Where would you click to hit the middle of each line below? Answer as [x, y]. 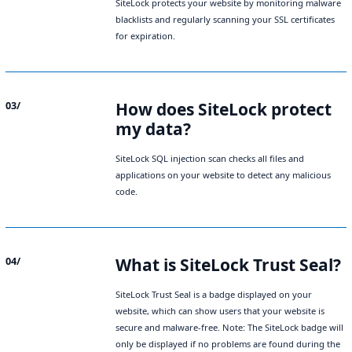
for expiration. [145, 36]
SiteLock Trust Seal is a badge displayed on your [214, 295]
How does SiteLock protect [224, 110]
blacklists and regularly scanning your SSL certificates [225, 20]
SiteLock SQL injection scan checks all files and [210, 159]
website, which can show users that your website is [220, 311]
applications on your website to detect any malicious [223, 175]
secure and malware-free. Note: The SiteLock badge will [229, 328]
